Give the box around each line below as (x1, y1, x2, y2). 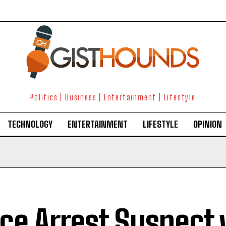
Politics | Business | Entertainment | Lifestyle (30, 92, 196, 102)
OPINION (193, 119, 222, 130)
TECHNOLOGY (7, 119, 52, 130)
